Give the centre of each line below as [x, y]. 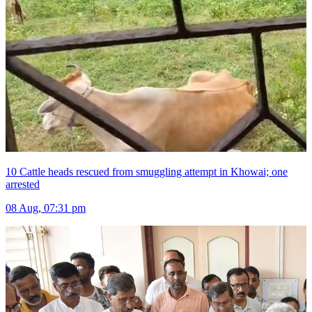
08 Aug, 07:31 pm [46, 208]
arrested [23, 185]
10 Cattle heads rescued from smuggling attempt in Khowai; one [147, 172]
